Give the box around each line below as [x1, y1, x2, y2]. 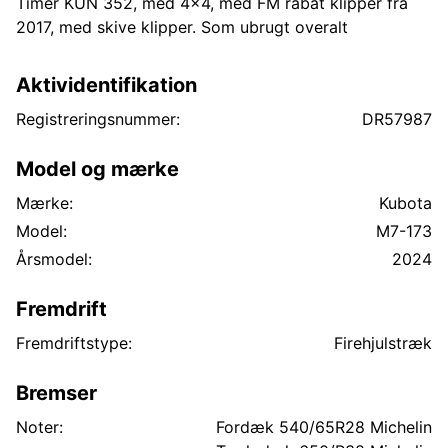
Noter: [16, 417, 63, 437]
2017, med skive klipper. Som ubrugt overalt [16, 17, 348, 37]
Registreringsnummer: [16, 109, 180, 129]
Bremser [16, 381, 97, 405]
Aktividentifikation [16, 73, 197, 97]
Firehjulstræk [334, 333, 432, 353]
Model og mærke [16, 157, 179, 181]
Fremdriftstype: [16, 333, 132, 353]
